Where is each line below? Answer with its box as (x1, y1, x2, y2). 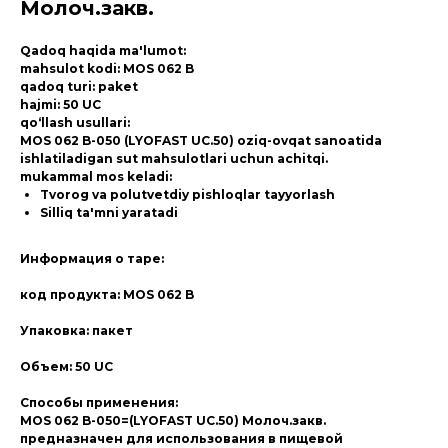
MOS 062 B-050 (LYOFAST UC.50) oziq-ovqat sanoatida (20, 133, 382, 148)
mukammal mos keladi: (20, 169, 172, 184)
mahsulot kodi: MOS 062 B (20, 61, 194, 76)
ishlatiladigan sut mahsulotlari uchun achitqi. (20, 151, 328, 166)
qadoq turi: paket (20, 79, 138, 94)
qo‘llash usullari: (20, 115, 130, 130)
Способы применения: (20, 395, 184, 410)
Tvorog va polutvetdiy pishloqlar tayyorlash (40, 187, 335, 202)
